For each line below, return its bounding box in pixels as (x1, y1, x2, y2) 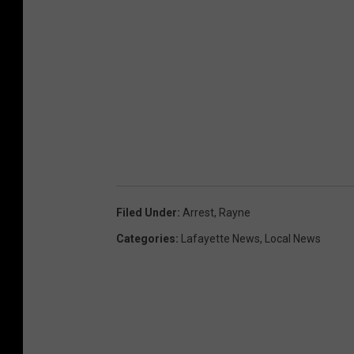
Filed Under (116, 205, 177, 219)
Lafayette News (181, 232, 260, 245)
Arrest (183, 205, 214, 219)
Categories (116, 232, 175, 245)
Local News (265, 232, 321, 245)
